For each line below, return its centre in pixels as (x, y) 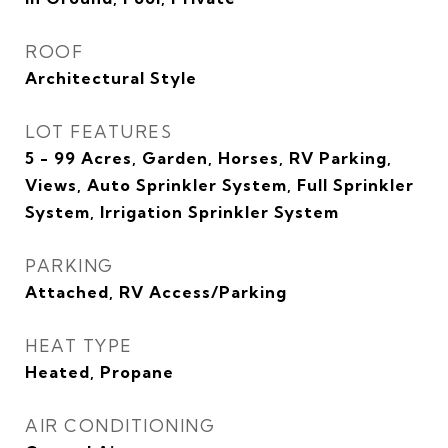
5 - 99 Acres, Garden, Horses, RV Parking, (208, 158)
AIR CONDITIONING (120, 426)
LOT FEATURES (98, 132)
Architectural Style (111, 78)
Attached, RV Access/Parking (156, 292)
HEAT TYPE (79, 346)
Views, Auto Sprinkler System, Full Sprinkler (219, 185)
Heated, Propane (99, 372)
